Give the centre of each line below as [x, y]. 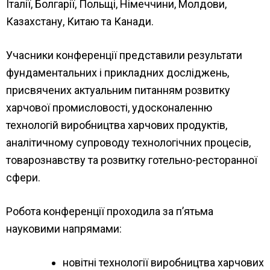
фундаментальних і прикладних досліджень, [118, 73]
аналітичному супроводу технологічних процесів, [128, 143]
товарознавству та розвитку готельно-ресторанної [132, 160]
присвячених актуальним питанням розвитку [118, 90]
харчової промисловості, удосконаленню [109, 108]
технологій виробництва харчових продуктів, [117, 125]
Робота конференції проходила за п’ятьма [110, 212]
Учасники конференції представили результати [124, 55]
